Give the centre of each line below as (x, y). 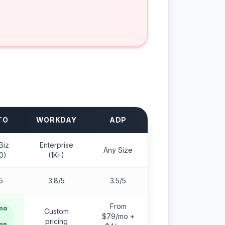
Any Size (118, 150)
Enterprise (56, 145)
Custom (56, 211)
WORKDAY (56, 120)
